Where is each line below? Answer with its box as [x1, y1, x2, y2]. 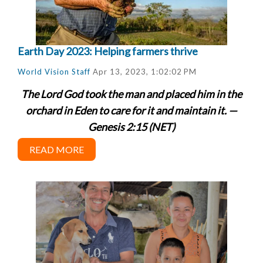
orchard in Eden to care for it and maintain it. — [26, 103, 237, 117]
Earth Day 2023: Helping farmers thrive [18, 44, 198, 58]
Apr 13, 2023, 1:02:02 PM [90, 66, 197, 76]
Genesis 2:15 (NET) [88, 120, 175, 133]
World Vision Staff [18, 66, 90, 76]
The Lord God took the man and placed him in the [21, 87, 242, 100]
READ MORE [29, 143, 84, 155]
